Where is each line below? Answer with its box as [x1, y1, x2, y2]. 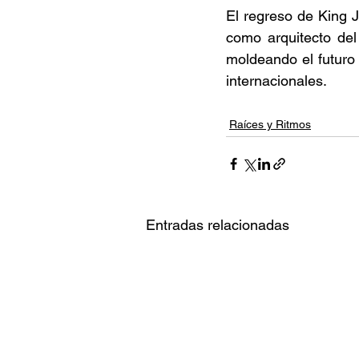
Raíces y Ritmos [229, 118, 311, 131]
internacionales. [226, 72, 331, 90]
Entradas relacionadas [146, 216, 289, 234]
